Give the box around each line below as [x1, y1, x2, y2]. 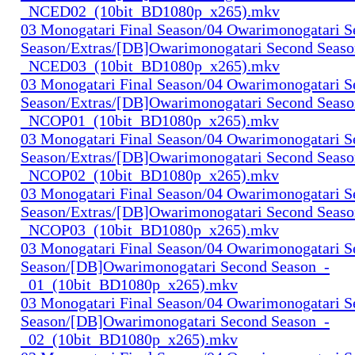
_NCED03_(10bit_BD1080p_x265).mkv [21, 56, 280, 74]
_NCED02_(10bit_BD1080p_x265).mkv [21, 2, 280, 20]
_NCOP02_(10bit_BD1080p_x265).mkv [21, 166, 279, 184]
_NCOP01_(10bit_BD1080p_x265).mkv [21, 111, 279, 129]
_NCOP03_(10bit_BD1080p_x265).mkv [21, 220, 279, 239]
